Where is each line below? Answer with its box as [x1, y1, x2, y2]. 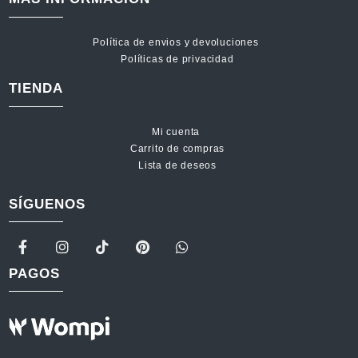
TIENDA [9, 81, 63, 97]
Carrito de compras [129, 143, 225, 155]
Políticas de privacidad [121, 54, 234, 66]
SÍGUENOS [9, 197, 86, 213]
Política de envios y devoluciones [93, 37, 262, 49]
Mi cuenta [152, 126, 203, 138]
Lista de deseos [138, 160, 217, 172]
